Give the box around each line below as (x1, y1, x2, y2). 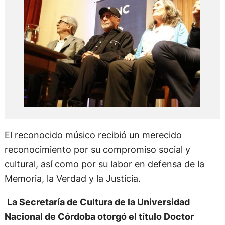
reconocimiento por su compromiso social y (4, 155, 190, 166)
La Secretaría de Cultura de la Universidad (7, 207, 190, 219)
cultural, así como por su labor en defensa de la (4, 169, 204, 180)
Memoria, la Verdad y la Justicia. (4, 184, 141, 195)
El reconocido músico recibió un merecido (4, 140, 182, 151)
